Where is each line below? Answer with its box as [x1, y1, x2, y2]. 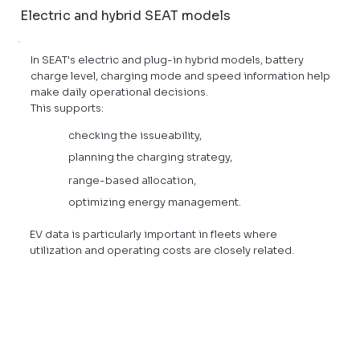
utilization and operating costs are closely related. [29, 243, 294, 257]
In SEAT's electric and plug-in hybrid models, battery [30, 52, 304, 67]
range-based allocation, [67, 173, 196, 187]
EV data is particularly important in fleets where [29, 227, 277, 241]
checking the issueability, [68, 128, 202, 142]
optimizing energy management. [67, 194, 241, 209]
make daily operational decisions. [30, 84, 208, 99]
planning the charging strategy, [68, 150, 233, 165]
